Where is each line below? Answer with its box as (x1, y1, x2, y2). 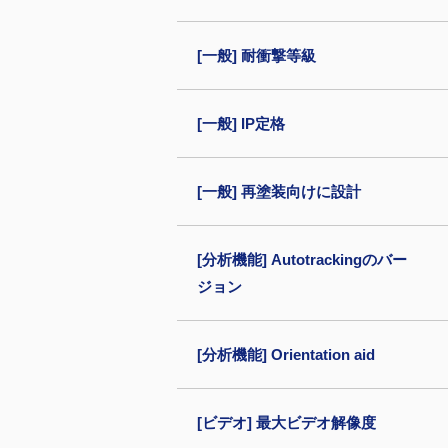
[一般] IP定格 (197, 115, 285, 132)
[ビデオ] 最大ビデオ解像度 (197, 414, 376, 431)
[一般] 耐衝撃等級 (197, 47, 316, 64)
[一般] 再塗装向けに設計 (197, 183, 361, 200)
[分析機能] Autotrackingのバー (197, 251, 407, 268)
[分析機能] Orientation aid (197, 346, 375, 363)
